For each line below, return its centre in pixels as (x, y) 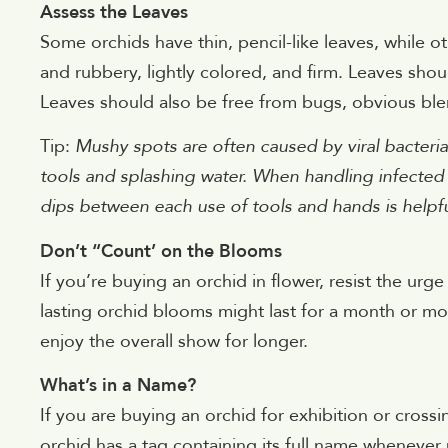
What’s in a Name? (118, 386)
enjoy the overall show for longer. (174, 341)
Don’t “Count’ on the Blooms (161, 251)
